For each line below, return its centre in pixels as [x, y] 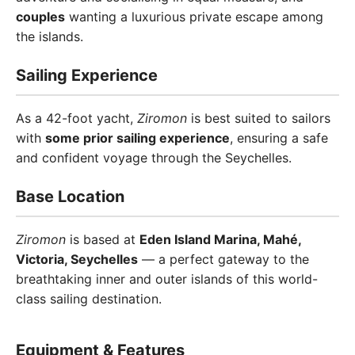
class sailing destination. [89, 299]
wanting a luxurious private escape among [194, 17]
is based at [103, 239]
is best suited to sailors [259, 118]
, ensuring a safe [279, 138]
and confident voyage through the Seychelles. [154, 158]
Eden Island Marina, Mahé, [220, 239]
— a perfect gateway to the [223, 259]
